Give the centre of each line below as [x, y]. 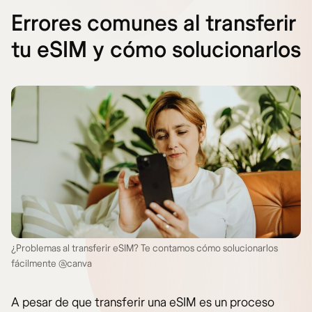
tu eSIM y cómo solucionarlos [156, 50]
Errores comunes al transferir [154, 24]
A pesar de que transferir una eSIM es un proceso [143, 302]
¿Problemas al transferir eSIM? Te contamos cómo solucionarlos [145, 248]
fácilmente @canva [52, 263]
